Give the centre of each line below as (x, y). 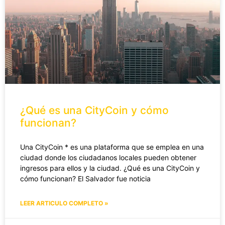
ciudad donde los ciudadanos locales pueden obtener (108, 157)
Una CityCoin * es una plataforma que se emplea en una (112, 147)
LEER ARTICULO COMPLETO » (64, 203)
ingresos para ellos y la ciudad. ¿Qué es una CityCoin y (110, 168)
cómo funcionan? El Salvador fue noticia (85, 178)
